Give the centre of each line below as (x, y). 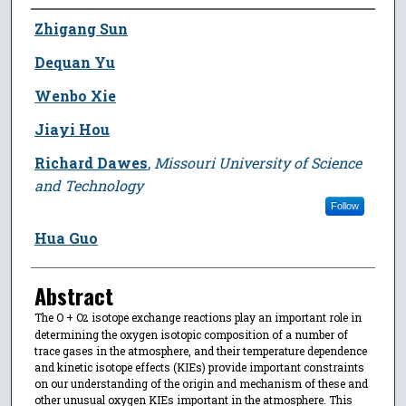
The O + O (58, 317)
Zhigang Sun (81, 28)
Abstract (73, 295)
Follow (344, 205)
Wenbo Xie (75, 95)
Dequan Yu (74, 62)
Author (57, 26)
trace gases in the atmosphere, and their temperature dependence (200, 350)
